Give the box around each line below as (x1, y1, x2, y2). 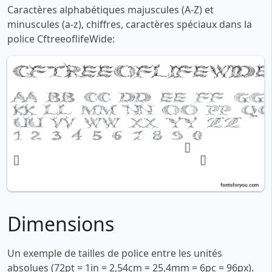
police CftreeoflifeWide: (7, 32, 115, 46)
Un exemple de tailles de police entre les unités (7, 246, 222, 260)
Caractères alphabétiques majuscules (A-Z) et (7, 3, 214, 17)
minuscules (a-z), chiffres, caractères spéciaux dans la (7, 18, 252, 32)
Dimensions (7, 211, 114, 237)
